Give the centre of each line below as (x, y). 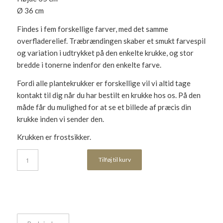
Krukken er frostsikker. (54, 137)
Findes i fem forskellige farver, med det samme (92, 29)
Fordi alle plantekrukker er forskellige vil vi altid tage (104, 83)
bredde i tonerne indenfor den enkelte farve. (89, 64)
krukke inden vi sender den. (60, 119)
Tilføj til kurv (114, 160)
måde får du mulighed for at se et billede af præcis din (104, 107)
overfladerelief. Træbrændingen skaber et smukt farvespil (111, 41)
